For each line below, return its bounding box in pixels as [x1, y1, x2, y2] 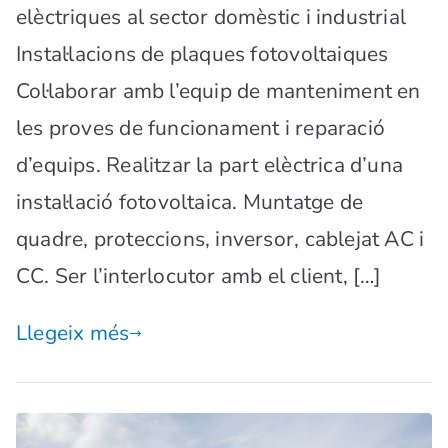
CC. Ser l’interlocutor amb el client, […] [16, 262, 382, 291]
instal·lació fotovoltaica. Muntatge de [16, 188, 363, 217]
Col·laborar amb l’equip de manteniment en [16, 77, 421, 106]
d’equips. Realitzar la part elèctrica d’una [16, 151, 404, 180]
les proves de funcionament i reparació [16, 114, 385, 143]
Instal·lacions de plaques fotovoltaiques [16, 40, 389, 69]
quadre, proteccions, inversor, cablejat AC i [16, 225, 425, 254]
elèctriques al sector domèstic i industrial [16, 3, 407, 32]
